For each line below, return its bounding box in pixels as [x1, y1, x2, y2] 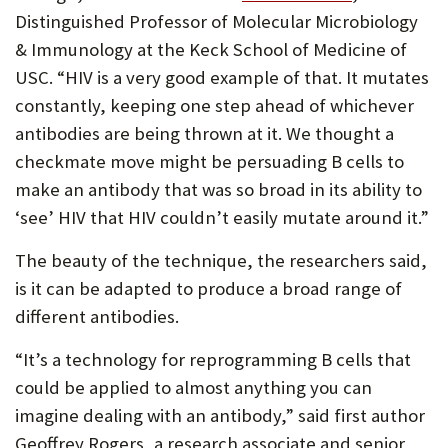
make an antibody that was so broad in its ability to [15, 178, 422, 201]
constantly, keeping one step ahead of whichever [15, 94, 414, 117]
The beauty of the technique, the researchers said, [15, 249, 427, 272]
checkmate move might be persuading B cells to [15, 150, 404, 173]
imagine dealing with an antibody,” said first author [15, 404, 425, 427]
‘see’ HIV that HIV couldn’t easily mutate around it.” [15, 206, 429, 229]
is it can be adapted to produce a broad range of [15, 277, 402, 300]
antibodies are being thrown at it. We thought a [15, 122, 394, 145]
